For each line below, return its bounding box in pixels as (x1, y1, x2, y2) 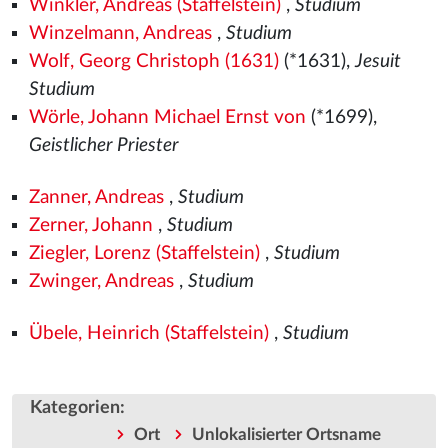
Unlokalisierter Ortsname (191, 426, 381, 444)
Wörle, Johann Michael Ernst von (28, 108, 306, 127)
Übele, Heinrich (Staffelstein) (28, 324, 269, 343)
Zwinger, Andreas (28, 272, 174, 291)
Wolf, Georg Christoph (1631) (28, 52, 279, 71)
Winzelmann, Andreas (28, 24, 212, 43)
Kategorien (30, 398, 120, 418)
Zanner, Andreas (28, 188, 164, 207)
